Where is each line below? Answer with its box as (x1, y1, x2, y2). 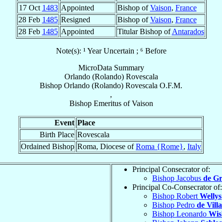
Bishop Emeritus (69, 99, 121, 108)
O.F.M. (160, 81, 182, 90)
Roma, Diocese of (77, 142, 136, 151)
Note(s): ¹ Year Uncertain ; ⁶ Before (55, 46, 166, 55)
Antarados (171, 27, 204, 36)
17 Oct (18, 3, 42, 12)
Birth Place (40, 130, 74, 139)
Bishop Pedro (152, 200, 197, 209)
